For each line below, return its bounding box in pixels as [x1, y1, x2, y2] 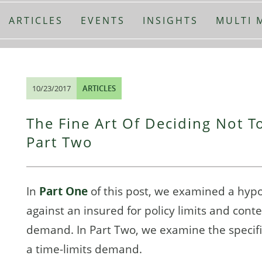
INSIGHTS [143, 14, 198, 27]
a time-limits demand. [26, 242, 142, 257]
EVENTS [81, 14, 125, 27]
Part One [39, 184, 88, 199]
